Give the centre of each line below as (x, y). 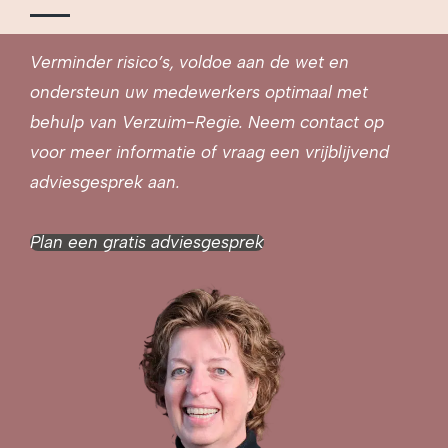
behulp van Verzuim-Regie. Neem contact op (207, 121)
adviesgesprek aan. (105, 181)
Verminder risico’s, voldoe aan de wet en (189, 61)
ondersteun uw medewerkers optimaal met (199, 91)
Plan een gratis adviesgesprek (147, 241)
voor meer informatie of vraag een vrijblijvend (209, 151)
